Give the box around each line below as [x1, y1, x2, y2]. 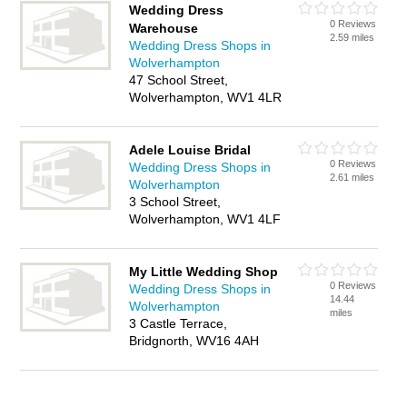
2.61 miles [330, 172, 375, 183]
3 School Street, [129, 194, 222, 209]
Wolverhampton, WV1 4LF [129, 212, 282, 226]
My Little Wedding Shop [129, 264, 279, 279]
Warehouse [129, 21, 199, 35]
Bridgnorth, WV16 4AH [129, 333, 260, 348]
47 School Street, [129, 73, 229, 87]
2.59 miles [330, 32, 375, 43]
